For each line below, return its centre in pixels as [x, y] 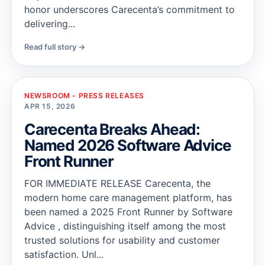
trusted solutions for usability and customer [122, 240]
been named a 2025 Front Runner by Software [128, 212]
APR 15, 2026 [50, 106]
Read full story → [55, 47]
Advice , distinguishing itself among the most [125, 226]
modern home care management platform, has [128, 198]
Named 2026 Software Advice [128, 145]
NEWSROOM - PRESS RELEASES [84, 96]
